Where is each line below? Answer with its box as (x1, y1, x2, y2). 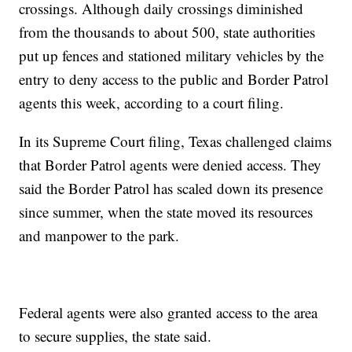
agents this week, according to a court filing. (19, 93, 284, 113)
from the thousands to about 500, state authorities (19, 22, 316, 42)
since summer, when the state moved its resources (19, 202, 313, 222)
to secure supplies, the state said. (19, 326, 212, 346)
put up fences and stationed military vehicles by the (19, 46, 324, 66)
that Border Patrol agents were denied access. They (19, 155, 322, 175)
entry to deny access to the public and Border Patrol (19, 69, 329, 90)
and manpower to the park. (19, 225, 180, 246)
